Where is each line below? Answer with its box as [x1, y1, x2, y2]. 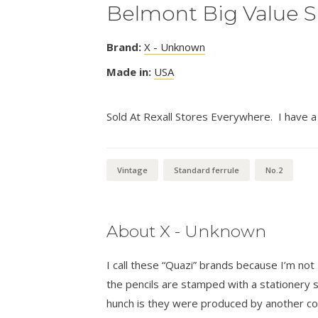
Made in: [106, 65, 151, 79]
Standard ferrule [173, 165, 239, 176]
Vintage [116, 165, 148, 176]
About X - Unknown [106, 221, 266, 242]
